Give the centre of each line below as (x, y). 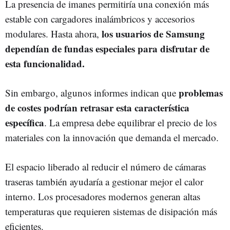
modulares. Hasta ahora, (52, 34)
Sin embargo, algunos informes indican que (91, 93)
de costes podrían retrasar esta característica (97, 108)
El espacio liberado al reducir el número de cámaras (106, 167)
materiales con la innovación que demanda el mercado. (112, 138)
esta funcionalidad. (45, 64)
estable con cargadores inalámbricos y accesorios (100, 19)
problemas (199, 93)
